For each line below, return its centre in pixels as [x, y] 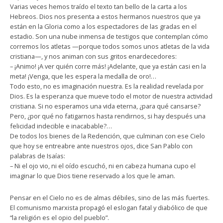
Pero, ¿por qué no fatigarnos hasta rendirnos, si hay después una [108, 116]
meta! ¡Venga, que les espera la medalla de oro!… [83, 76]
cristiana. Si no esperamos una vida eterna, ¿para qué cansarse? [105, 106]
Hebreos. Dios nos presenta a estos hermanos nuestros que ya [105, 16]
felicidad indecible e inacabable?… [61, 126]
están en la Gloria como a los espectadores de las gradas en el [103, 26]
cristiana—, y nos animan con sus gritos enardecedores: [93, 56]
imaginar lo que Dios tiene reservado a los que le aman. [93, 175]
